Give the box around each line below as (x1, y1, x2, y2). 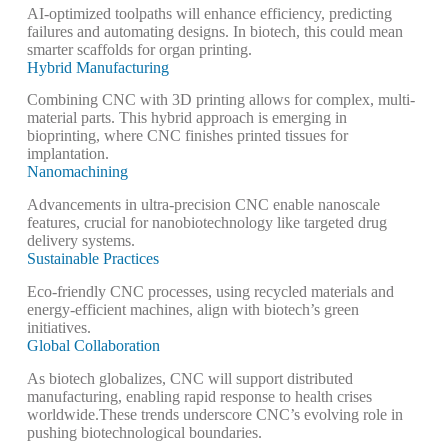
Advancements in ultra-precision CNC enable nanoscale (26, 196, 380, 214)
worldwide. (26, 405, 99, 423)
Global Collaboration (26, 336, 160, 354)
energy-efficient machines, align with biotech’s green (26, 300, 359, 318)
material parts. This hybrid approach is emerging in (26, 109, 347, 127)
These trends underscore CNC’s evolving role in (98, 405, 403, 423)
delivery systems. (26, 232, 135, 250)
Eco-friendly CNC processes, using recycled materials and (26, 282, 394, 300)
